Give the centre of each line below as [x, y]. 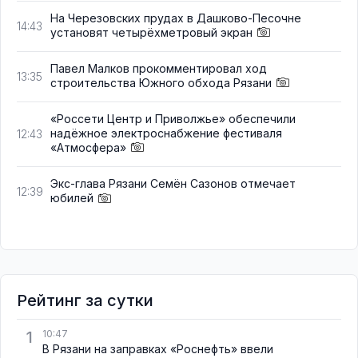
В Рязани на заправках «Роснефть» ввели [158, 348]
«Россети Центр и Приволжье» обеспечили [173, 119]
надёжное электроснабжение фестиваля [166, 133]
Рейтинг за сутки [85, 300]
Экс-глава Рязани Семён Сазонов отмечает [173, 184]
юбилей [72, 198]
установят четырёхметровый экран [151, 32]
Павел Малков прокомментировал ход [159, 68]
